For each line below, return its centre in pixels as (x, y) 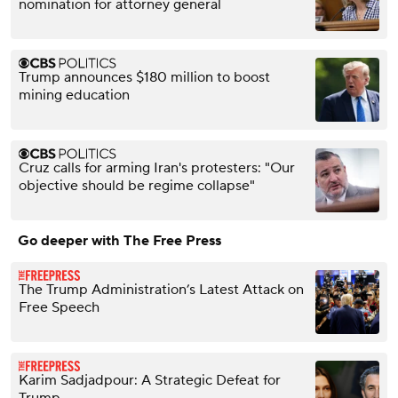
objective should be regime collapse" (137, 185)
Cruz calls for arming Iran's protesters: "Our (157, 167)
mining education (74, 95)
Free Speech (59, 307)
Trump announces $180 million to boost (144, 77)
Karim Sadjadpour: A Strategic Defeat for (150, 380)
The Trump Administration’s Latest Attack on (161, 289)
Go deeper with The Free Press (119, 240)
